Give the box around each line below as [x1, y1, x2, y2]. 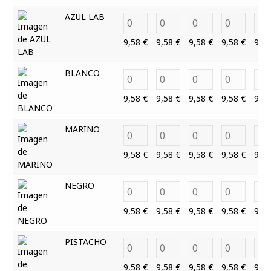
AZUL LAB [65, 10, 105, 22]
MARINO [65, 123, 100, 135]
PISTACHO [65, 235, 106, 247]
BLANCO [65, 67, 100, 79]
